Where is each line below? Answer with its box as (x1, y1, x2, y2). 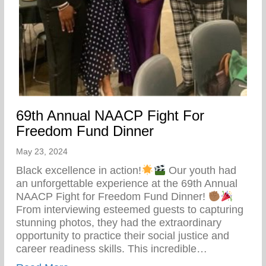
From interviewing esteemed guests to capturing (16, 203, 243, 216)
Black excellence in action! (16, 164, 141, 176)
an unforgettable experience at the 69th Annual (16, 177, 237, 189)
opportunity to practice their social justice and (16, 229, 229, 242)
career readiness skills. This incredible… (16, 242, 207, 255)
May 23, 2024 (16, 146, 68, 156)
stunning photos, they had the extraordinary (16, 216, 221, 229)
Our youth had (166, 164, 236, 176)
